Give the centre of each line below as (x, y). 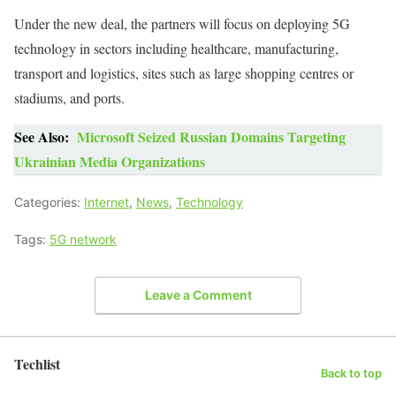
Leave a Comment (198, 294)
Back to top (351, 373)
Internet (107, 202)
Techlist (37, 363)
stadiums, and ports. (69, 98)
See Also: (42, 137)
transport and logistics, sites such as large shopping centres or (184, 73)
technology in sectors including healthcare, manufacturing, (176, 49)
